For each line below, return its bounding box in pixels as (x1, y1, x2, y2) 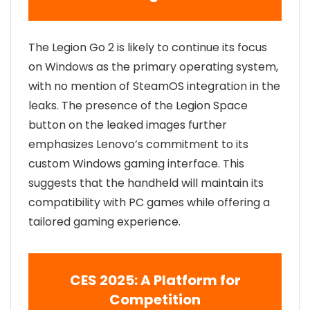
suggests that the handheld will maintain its (28, 175, 264, 192)
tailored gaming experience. (28, 214, 181, 230)
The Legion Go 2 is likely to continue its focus (28, 39, 267, 56)
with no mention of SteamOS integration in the (28, 78, 280, 95)
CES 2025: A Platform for (69, 271, 241, 291)
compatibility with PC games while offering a (28, 194, 270, 211)
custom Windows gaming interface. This (28, 156, 244, 172)
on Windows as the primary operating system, (28, 59, 278, 75)
